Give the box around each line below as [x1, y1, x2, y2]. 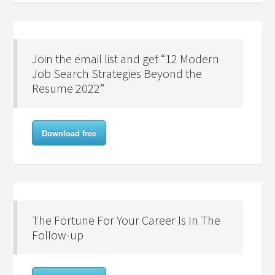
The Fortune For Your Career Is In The [32, 212, 221, 228]
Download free [42, 127, 97, 139]
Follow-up [32, 227, 84, 242]
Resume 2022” [32, 80, 105, 96]
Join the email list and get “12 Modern [32, 51, 220, 66]
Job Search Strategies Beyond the [32, 66, 203, 81]
